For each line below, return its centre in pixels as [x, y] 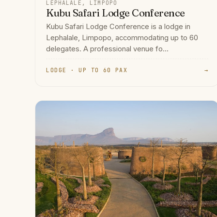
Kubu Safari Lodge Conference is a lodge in [118, 27]
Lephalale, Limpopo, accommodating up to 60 [122, 38]
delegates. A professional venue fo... [108, 49]
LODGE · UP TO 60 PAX [87, 70]
